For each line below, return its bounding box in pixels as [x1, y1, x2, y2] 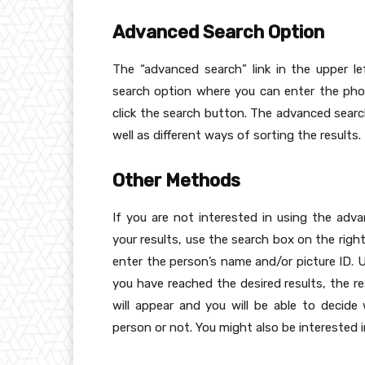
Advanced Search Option [112, 21, 324, 44]
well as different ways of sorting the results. [112, 128, 361, 143]
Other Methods [112, 169, 240, 192]
